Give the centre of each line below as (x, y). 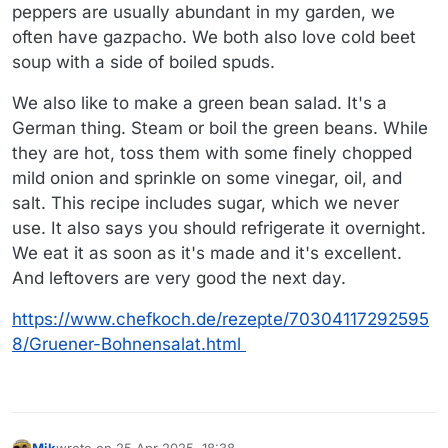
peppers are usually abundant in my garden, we (203, 12)
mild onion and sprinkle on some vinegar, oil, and (207, 178)
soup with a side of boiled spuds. (143, 62)
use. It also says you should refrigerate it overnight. (219, 228)
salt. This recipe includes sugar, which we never (205, 203)
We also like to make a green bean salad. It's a (199, 103)
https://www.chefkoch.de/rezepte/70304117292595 (220, 319)
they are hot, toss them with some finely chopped (212, 153)
